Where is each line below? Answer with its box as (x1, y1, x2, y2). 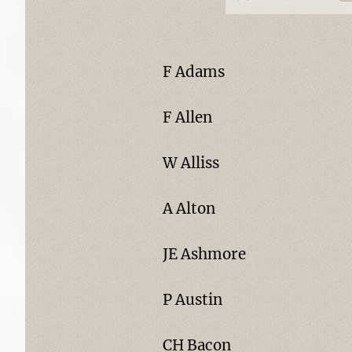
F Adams (162, 63, 225, 81)
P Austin (162, 291, 222, 309)
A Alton (162, 200, 215, 218)
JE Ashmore (162, 245, 246, 263)
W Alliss (162, 154, 219, 172)
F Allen (162, 108, 212, 126)
